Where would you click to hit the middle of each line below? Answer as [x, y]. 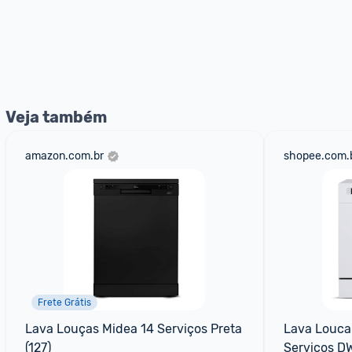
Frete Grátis [64, 302]
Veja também [56, 117]
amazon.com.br [64, 156]
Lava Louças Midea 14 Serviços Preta [134, 329]
